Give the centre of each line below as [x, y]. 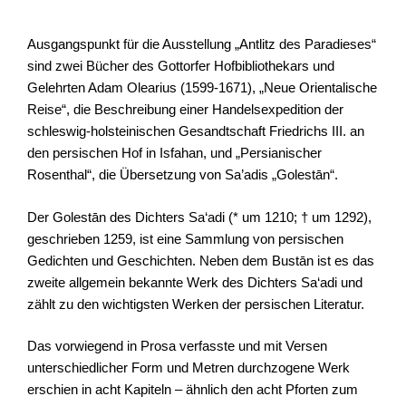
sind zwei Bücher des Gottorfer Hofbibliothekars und [181, 66]
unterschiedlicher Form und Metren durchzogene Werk [188, 367]
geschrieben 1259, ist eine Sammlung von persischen [185, 238]
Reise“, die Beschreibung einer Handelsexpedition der [185, 109]
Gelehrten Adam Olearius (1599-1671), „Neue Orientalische [202, 87]
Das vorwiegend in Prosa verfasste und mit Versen [177, 346]
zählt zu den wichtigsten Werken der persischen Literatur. [196, 304]
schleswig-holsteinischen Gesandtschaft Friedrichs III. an [196, 131]
